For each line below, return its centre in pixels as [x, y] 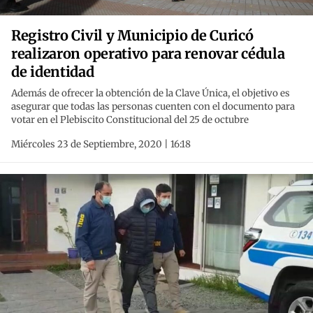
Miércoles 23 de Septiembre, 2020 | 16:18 [101, 145]
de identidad [53, 72]
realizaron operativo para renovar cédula [148, 54]
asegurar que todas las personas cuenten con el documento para [153, 107]
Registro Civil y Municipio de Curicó [132, 36]
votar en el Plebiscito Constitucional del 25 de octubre [130, 120]
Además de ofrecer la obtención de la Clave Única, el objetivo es [151, 94]
